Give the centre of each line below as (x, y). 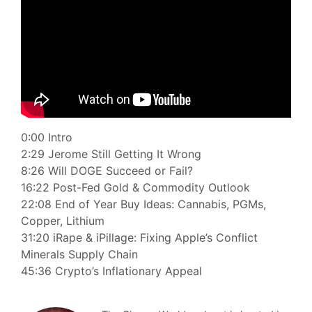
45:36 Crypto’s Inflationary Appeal (113, 271)
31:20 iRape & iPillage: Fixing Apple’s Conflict (139, 238)
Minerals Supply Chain (79, 255)
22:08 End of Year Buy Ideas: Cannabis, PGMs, (143, 204)
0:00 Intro (47, 138)
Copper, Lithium (63, 221)
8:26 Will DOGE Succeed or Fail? (107, 171)
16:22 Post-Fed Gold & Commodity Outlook (135, 188)
